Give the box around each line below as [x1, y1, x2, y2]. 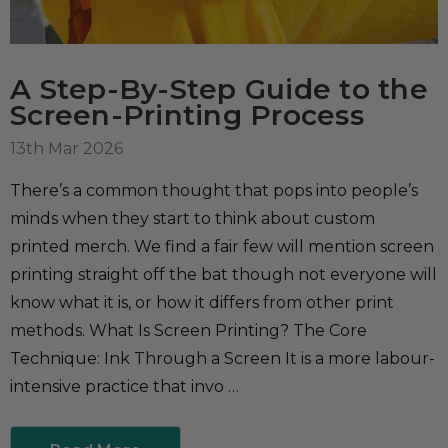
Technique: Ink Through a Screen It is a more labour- [10, 348, 435, 368]
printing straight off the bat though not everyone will [10, 264, 437, 284]
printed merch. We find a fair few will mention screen [10, 236, 434, 256]
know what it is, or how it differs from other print [10, 292, 394, 312]
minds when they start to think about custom [10, 208, 375, 228]
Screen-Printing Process [10, 97, 364, 132]
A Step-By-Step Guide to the [10, 71, 428, 106]
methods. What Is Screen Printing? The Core [10, 320, 367, 340]
